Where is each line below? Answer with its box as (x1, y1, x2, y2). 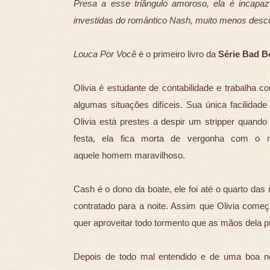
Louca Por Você (74, 49, 136, 60)
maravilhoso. (134, 150, 185, 161)
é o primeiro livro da (136, 49, 218, 60)
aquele (74, 150, 102, 161)
